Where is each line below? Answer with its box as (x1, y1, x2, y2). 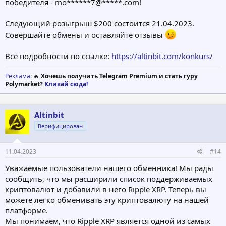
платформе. (5, 205, 48, 216)
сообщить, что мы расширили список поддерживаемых (5, 174, 212, 184)
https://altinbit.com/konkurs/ (111, 50, 213, 61)
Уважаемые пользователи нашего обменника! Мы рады (5, 163, 213, 174)
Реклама (5, 71, 30, 80)
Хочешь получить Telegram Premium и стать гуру (41, 71, 198, 80)
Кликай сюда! (44, 79, 88, 88)
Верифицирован (38, 122, 83, 130)
